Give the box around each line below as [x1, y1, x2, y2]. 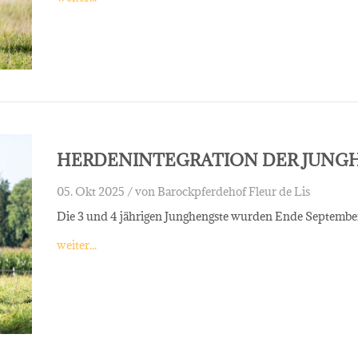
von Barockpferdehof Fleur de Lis [134, 183, 310, 199]
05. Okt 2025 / [56, 183, 133, 199]
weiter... [56, 237, 97, 253]
